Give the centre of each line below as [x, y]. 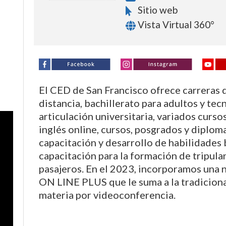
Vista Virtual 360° [175, 24]
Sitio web [156, 10]
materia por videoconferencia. [107, 194]
